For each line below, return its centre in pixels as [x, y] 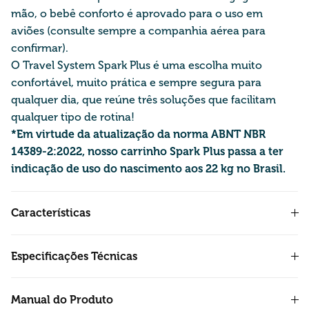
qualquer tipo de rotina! [74, 117]
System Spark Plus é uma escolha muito [158, 65]
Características [51, 213]
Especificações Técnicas [74, 256]
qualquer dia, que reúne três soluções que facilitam [143, 99]
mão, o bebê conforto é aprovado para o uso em [137, 13]
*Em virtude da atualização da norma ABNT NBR [138, 134]
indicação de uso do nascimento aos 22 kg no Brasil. [148, 168]
